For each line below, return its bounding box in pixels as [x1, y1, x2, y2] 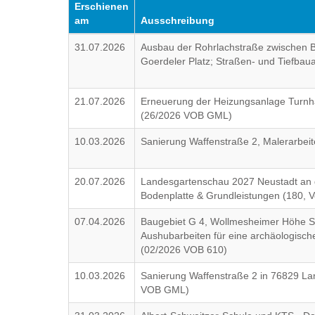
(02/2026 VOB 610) [141, 244, 228, 255]
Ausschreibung [141, 15, 215, 26]
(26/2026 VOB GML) [141, 110, 233, 121]
